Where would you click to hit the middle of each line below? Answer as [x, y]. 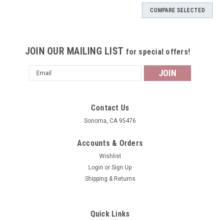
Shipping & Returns [110, 179]
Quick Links [110, 214]
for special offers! [158, 52]
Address [42, 80]
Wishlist [110, 156]
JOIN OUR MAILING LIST [75, 51]
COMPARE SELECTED [177, 10]
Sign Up [122, 167]
